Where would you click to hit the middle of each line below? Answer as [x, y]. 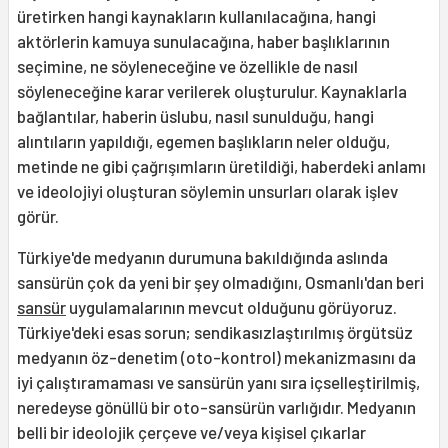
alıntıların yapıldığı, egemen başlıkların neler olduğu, [203, 141]
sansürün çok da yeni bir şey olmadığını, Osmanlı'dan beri [220, 282]
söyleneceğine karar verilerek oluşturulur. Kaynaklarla [212, 91]
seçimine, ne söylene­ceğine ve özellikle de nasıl [187, 66]
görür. [38, 216]
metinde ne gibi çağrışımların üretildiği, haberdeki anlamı [221, 166]
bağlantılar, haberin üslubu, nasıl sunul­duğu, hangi [195, 116]
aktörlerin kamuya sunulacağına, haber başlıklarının [203, 41]
